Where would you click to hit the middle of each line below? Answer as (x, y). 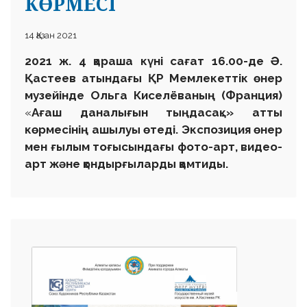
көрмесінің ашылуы (83, 130)
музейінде (58, 95)
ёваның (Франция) (226, 95)
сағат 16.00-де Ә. (226, 61)
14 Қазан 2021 (51, 35)
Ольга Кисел (130, 95)
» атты (255, 112)
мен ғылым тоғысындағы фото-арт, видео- (153, 147)
